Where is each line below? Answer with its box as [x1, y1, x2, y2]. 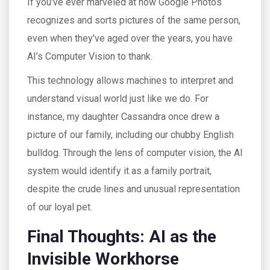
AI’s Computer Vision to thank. [27, 51, 152, 62]
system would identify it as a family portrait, [27, 165, 212, 177]
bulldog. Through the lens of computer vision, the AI [27, 147, 243, 159]
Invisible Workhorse [27, 249, 179, 269]
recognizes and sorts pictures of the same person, [27, 14, 240, 26]
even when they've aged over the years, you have [27, 33, 233, 44]
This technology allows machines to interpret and [27, 75, 233, 86]
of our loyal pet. [27, 201, 92, 213]
